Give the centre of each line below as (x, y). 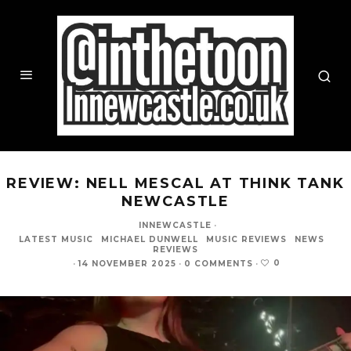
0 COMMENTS (219, 264)
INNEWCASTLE (175, 226)
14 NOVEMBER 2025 (127, 264)
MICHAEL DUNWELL (150, 240)
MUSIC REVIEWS (246, 240)
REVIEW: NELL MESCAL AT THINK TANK (175, 184)
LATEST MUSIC (56, 240)
